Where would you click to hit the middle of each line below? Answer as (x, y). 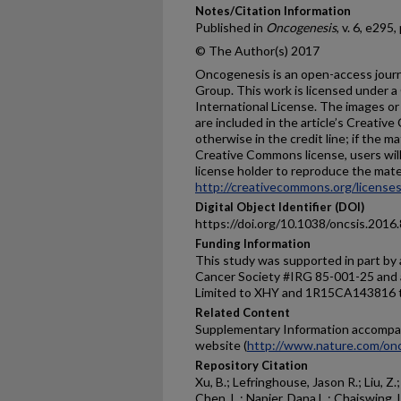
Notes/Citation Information (273, 11)
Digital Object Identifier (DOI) (280, 207)
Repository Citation (252, 365)
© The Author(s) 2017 (257, 51)
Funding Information (253, 243)
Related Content (243, 312)
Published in (230, 27)
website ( (221, 345)
